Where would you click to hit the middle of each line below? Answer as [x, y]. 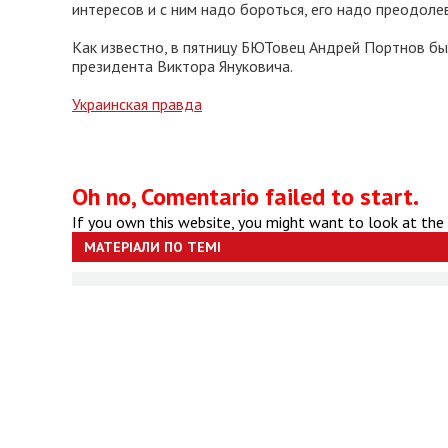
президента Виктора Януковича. [182, 66]
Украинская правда [137, 104]
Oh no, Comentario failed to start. [245, 196]
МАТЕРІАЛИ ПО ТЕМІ [152, 247]
